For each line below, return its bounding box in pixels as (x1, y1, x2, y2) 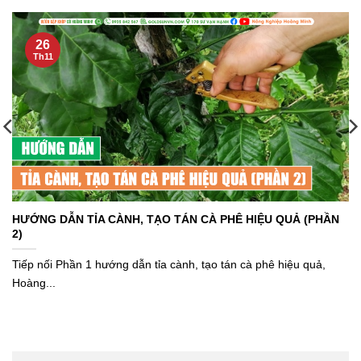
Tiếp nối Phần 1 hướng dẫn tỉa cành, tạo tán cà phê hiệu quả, (12, 257, 326, 271)
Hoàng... (12, 276, 56, 289)
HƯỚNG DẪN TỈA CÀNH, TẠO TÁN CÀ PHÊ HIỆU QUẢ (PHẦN (12, 213, 339, 226)
